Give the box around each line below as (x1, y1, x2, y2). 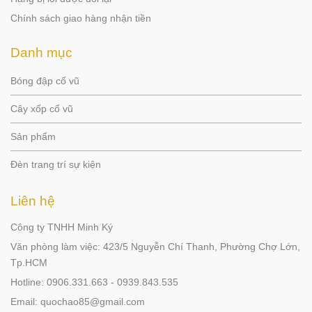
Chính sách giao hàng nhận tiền (10, 13, 151, 24)
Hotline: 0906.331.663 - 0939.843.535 (10, 276, 178, 288)
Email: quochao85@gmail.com (10, 296, 145, 308)
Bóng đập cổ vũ (10, 75, 79, 87)
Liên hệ (10, 193, 55, 209)
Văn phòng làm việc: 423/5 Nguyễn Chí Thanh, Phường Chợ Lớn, (10, 241, 300, 253)
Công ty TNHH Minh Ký (10, 221, 113, 233)
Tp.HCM (10, 257, 47, 269)
